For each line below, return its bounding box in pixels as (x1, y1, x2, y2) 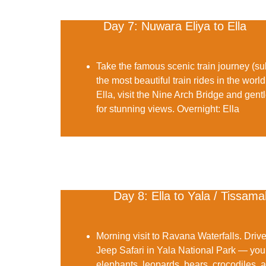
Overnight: (177, 103, 220, 114)
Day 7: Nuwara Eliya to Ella (103, 19, 246, 33)
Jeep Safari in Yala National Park (96, 245, 236, 255)
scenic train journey (167, 61, 249, 71)
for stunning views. (96, 103, 177, 114)
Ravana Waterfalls (162, 230, 239, 241)
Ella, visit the (96, 89, 152, 100)
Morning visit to (96, 230, 162, 241)
